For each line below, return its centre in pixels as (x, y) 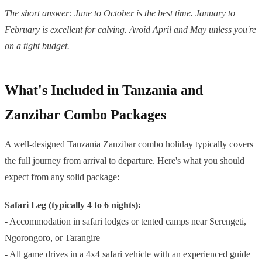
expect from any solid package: (62, 177)
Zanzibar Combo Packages (85, 115)
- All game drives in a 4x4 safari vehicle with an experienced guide (127, 254)
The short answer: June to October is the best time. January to (120, 13)
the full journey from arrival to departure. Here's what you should (125, 161)
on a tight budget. (37, 46)
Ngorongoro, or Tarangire (52, 238)
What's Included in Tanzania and (104, 90)
